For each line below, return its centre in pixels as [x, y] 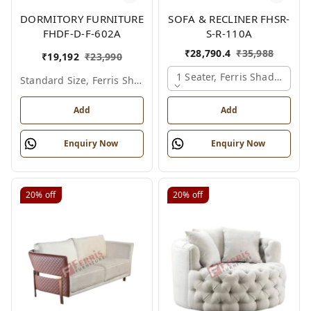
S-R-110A [229, 33]
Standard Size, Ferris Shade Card [138, 80]
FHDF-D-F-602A [82, 33]
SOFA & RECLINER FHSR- [229, 18]
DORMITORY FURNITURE [82, 18]
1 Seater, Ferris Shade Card [241, 76]
